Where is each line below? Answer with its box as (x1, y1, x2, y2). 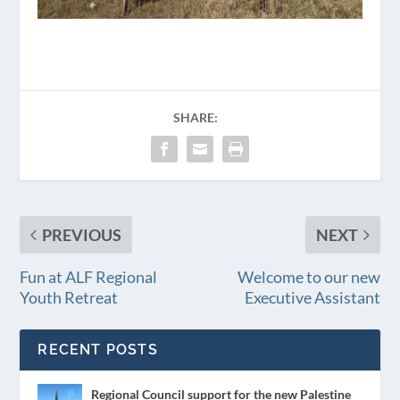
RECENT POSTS (37, 340, 158, 358)
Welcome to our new (237, 266, 380, 287)
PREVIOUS (42, 224, 122, 245)
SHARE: (173, 109, 218, 125)
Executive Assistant (244, 287, 380, 307)
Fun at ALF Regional (20, 266, 158, 287)
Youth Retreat (20, 287, 119, 307)
